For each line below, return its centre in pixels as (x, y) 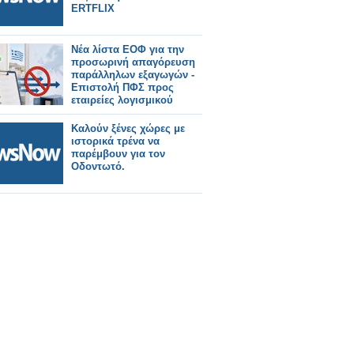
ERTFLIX (93, 8)
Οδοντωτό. (98, 166)
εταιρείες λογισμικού (122, 100)
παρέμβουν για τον (118, 154)
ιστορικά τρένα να (115, 141)
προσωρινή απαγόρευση (133, 62)
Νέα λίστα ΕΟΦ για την (128, 49)
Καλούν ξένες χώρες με (128, 128)
